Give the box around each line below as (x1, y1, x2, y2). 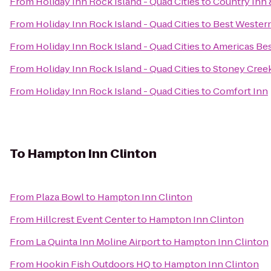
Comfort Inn (213, 85, 268, 97)
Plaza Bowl (36, 191, 84, 203)
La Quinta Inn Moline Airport (36, 235, 160, 248)
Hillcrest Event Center (36, 213, 135, 226)
